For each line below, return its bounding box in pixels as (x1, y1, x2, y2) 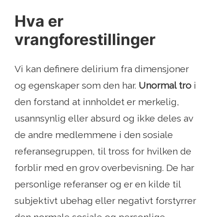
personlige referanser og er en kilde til (15, 179, 181, 190)
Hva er (15, 12, 63, 31)
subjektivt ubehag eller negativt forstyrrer (15, 195, 196, 206)
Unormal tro (139, 80, 191, 91)
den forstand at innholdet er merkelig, (15, 96, 179, 108)
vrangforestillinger (15, 30, 155, 49)
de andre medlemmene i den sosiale (15, 129, 173, 140)
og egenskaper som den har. (15, 80, 139, 91)
